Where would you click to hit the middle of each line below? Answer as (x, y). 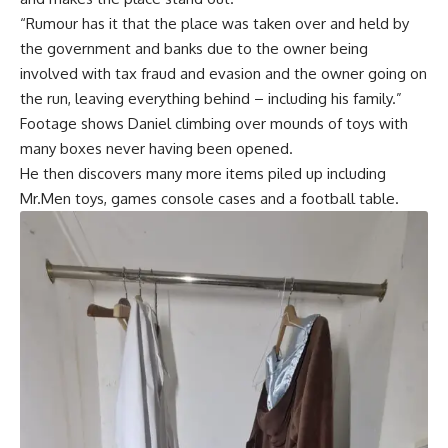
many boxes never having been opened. (156, 148)
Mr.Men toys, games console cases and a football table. (209, 198)
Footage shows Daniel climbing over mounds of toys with (214, 123)
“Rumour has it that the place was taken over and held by (214, 23)
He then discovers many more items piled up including (203, 173)
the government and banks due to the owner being (194, 48)
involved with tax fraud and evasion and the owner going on (223, 73)
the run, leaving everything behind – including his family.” (211, 98)
